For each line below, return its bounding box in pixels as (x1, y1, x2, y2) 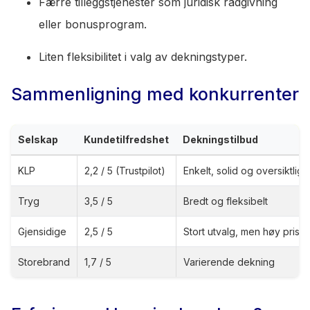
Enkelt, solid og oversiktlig (183, 165, 303, 176)
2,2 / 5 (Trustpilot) (84, 165, 165, 176)
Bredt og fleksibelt (183, 195, 268, 207)
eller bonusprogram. (39, 17, 147, 31)
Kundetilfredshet (84, 134, 169, 145)
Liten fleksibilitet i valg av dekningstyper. (39, 50, 247, 64)
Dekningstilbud (183, 134, 258, 145)
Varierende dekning (183, 256, 275, 268)
